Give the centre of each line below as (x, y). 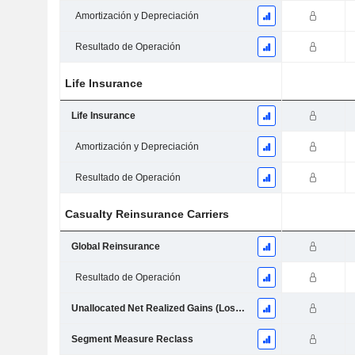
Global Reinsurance (115, 247)
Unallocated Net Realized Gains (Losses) (240, 309)
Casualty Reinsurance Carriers (147, 214)
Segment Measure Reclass (132, 340)
